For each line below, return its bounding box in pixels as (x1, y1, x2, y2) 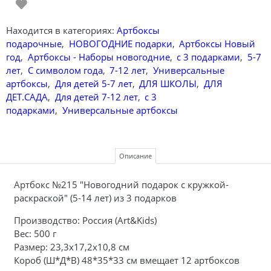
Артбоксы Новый (179, 37, 255, 50)
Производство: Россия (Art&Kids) (13, 214, 157, 226)
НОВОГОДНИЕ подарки (68, 37, 172, 50)
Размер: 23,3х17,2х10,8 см (13, 240, 129, 253)
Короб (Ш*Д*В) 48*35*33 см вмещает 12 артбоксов (13, 253, 244, 266)
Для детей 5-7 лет (54, 77, 132, 90)
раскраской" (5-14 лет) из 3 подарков (13, 191, 177, 204)
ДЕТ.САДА (6, 90, 48, 103)
